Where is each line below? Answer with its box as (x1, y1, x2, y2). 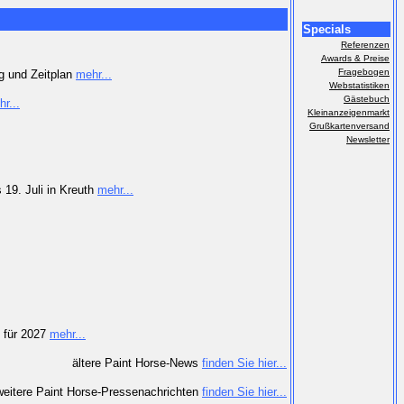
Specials (303, 23, 351, 36)
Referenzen (341, 40, 390, 50)
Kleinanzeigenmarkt (308, 107, 390, 117)
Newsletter (346, 134, 390, 144)
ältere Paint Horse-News (72, 356, 202, 370)
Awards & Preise (321, 53, 390, 63)
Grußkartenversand (309, 121, 390, 131)
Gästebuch (344, 94, 390, 104)
